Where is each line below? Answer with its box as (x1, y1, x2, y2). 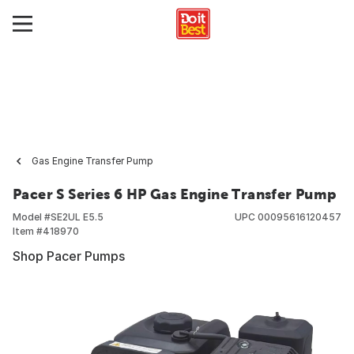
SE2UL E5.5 (51, 211, 104, 223)
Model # (13, 211, 51, 223)
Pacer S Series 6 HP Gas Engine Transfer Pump (13, 186, 337, 202)
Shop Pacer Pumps (13, 248, 125, 264)
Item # (13, 225, 43, 237)
